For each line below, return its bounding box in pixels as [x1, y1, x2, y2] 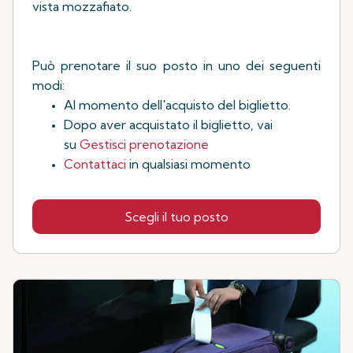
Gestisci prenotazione [80, 136, 212, 152]
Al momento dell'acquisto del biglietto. [64, 96, 291, 113]
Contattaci [64, 155, 129, 172]
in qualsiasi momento [129, 155, 251, 172]
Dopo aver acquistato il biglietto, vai [64, 116, 273, 132]
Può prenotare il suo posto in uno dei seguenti [32, 57, 321, 73]
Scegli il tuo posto [124, 208, 229, 225]
